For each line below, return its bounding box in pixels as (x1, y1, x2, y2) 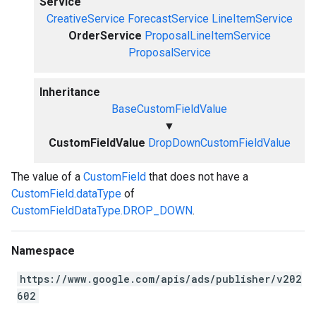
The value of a (11, 170, 83, 183)
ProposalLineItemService (144, 29, 271, 42)
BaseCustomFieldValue (111, 102, 227, 116)
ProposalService (128, 46, 211, 59)
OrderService (68, 29, 142, 42)
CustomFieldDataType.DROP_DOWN (11, 204, 193, 217)
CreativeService (46, 12, 125, 25)
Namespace (11, 244, 75, 257)
